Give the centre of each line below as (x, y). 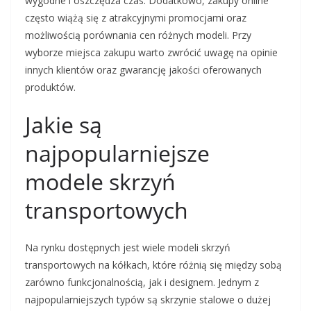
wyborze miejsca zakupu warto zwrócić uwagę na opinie (151, 53)
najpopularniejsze (117, 153)
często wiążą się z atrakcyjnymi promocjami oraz (136, 18)
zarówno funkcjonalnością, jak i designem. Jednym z (142, 283)
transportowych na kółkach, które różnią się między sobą (153, 265)
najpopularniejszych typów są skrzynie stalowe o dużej (148, 300)
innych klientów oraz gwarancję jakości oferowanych (143, 70)
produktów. (50, 87)
